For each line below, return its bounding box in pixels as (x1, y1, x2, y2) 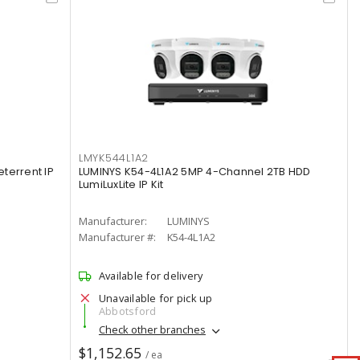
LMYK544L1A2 (78, 151, 149, 165)
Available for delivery (98, 268, 203, 283)
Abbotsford (98, 304, 157, 318)
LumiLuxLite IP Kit (78, 178, 164, 191)
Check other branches (98, 322, 206, 337)
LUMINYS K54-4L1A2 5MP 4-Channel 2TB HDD (78, 165, 311, 178)
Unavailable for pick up (98, 291, 213, 305)
